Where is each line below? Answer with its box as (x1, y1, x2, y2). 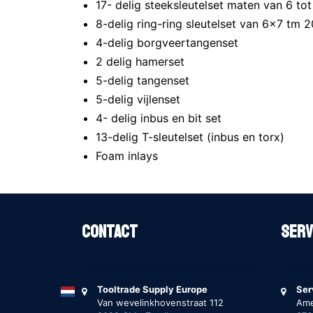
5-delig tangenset (96, 73, 200, 87)
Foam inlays (96, 149, 161, 163)
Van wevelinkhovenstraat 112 (97, 297, 224, 308)
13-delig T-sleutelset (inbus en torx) (96, 130, 288, 144)
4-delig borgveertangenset (96, 36, 245, 50)
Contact (82, 221, 138, 243)
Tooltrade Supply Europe (97, 284, 208, 295)
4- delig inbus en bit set (96, 111, 225, 125)
